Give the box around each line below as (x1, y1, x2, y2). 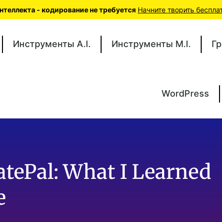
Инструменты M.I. (111, 39, 191, 49)
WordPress (161, 88, 209, 99)
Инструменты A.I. (12, 39, 91, 49)
